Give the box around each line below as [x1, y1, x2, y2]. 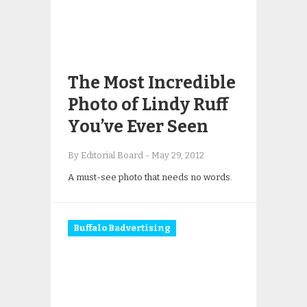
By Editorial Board [68, 150, 145, 160]
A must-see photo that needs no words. [68, 172, 232, 182]
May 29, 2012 [151, 150, 204, 160]
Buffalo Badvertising [73, 223, 171, 233]
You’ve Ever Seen [68, 116, 208, 137]
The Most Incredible [68, 73, 236, 93]
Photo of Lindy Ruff [68, 95, 228, 115]
